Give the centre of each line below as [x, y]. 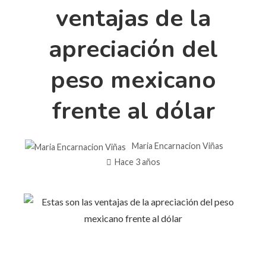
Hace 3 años [137, 161]
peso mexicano [133, 80]
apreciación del [133, 49]
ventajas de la [133, 18]
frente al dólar [133, 111]
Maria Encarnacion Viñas [178, 145]
